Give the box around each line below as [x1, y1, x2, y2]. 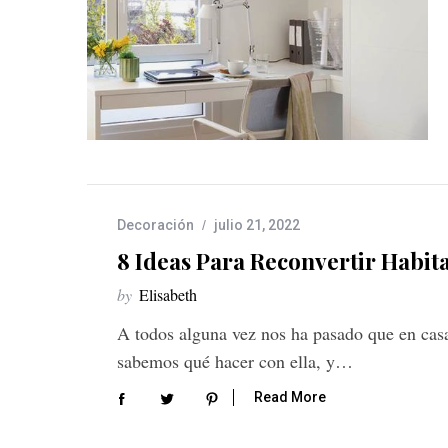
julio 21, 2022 [214, 216, 300, 233]
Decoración [117, 216, 194, 233]
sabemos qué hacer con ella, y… [117, 348, 353, 373]
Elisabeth [139, 283, 197, 305]
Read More [254, 389, 326, 406]
